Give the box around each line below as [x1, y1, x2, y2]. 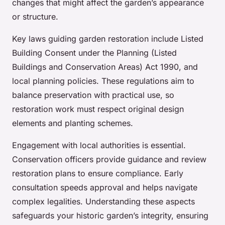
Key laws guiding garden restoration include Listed [12, 34, 203, 44]
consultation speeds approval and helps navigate [12, 182, 197, 193]
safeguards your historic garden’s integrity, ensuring [12, 210, 208, 221]
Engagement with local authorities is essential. [12, 140, 186, 151]
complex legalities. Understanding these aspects [12, 196, 195, 207]
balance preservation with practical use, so [12, 90, 174, 100]
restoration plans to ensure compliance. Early [12, 168, 183, 179]
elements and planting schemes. [12, 118, 133, 129]
